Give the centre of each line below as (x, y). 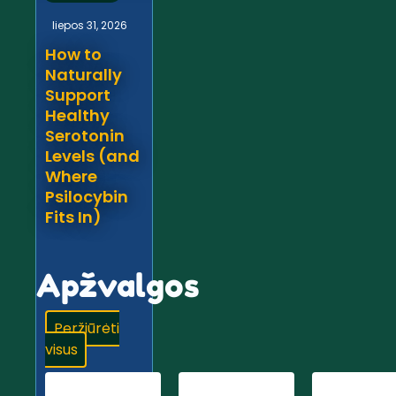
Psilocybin (87, 197)
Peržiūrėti (87, 329)
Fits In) (73, 217)
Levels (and (92, 156)
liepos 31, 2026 (90, 26)
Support (78, 95)
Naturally (84, 75)
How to (73, 55)
